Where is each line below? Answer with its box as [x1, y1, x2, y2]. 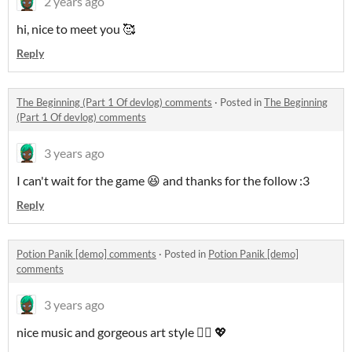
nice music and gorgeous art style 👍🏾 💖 [16, 324, 227, 339]
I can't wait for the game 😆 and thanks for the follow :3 [16, 172, 310, 188]
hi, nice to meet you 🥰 [16, 20, 135, 36]
